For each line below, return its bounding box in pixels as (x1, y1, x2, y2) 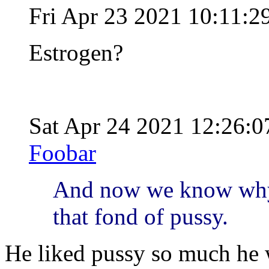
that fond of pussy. (53, 203, 228, 229)
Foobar (29, 139, 96, 166)
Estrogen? (29, 39, 129, 65)
